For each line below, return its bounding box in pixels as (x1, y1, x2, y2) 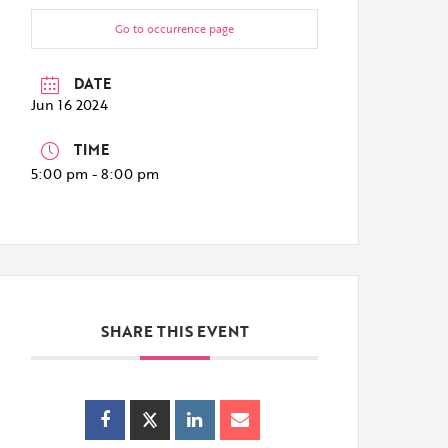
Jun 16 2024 (31, 94, 109, 115)
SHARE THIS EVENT (100, 319, 249, 342)
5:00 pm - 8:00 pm (31, 162, 160, 184)
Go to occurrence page (115, 21, 235, 37)
